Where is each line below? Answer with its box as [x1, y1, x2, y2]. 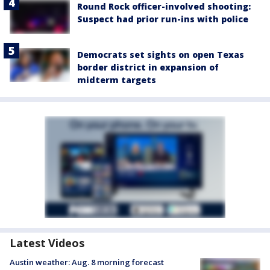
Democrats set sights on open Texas [77, 49, 244, 61]
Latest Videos [10, 236, 84, 251]
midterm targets [77, 74, 156, 86]
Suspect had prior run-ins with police [77, 13, 248, 25]
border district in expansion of [77, 61, 219, 74]
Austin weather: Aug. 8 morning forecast [10, 257, 164, 268]
